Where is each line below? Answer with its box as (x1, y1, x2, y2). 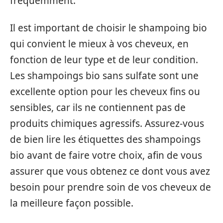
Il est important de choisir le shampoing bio (10, 21, 207, 34)
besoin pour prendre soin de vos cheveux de (10, 180, 211, 194)
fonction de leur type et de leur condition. (10, 53, 198, 66)
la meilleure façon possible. (10, 196, 133, 210)
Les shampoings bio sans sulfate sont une (10, 69, 199, 82)
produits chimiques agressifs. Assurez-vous (10, 116, 204, 130)
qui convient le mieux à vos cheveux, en (10, 37, 189, 50)
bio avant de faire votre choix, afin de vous (10, 148, 202, 162)
